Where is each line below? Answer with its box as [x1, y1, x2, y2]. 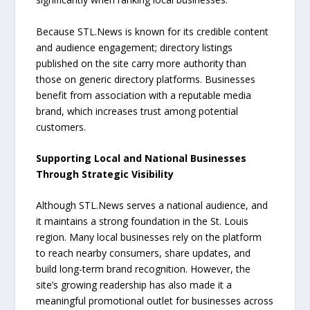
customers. [36, 120, 86, 134]
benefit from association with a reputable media [36, 88, 252, 102]
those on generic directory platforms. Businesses [36, 72, 256, 86]
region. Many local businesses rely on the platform [36, 230, 262, 244]
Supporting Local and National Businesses [36, 151, 247, 165]
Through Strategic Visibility [36, 167, 174, 181]
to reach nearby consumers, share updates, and [36, 246, 251, 260]
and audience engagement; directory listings [36, 40, 233, 54]
